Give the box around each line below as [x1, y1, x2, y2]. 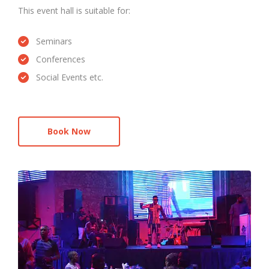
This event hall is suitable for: [18, 4, 130, 16]
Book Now [47, 125, 91, 137]
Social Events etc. [36, 71, 103, 83]
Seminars [36, 35, 72, 47]
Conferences [36, 53, 85, 65]
